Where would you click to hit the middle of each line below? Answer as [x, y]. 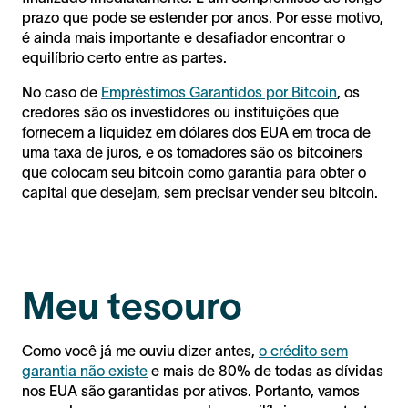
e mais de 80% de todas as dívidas [265, 370]
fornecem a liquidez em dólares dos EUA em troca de [196, 132]
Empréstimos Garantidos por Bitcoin [219, 92]
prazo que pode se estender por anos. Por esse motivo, [203, 17]
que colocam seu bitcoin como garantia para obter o [194, 172]
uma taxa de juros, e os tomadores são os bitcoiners [192, 152]
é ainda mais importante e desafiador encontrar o [184, 37]
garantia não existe [85, 370]
